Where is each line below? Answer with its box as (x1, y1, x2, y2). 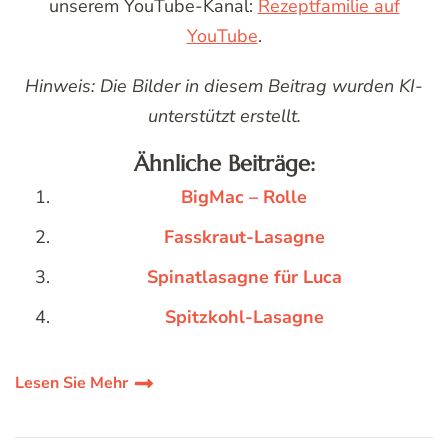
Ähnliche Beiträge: (133, 149, 315, 177)
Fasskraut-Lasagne (163, 224, 325, 249)
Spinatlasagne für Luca (146, 264, 342, 289)
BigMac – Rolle (181, 184, 307, 209)
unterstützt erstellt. (147, 103, 301, 128)
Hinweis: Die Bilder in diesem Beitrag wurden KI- (25, 73, 423, 98)
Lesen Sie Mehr (15, 371, 128, 394)
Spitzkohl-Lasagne (164, 304, 324, 329)
